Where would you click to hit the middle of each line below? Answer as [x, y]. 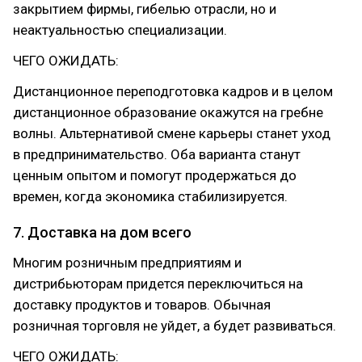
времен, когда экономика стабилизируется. [150, 196]
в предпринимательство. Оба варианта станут [157, 154]
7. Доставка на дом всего [102, 232]
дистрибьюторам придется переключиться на [158, 284]
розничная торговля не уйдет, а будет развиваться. [175, 326]
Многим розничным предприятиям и [127, 263]
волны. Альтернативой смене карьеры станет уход [172, 133]
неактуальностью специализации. [120, 30]
